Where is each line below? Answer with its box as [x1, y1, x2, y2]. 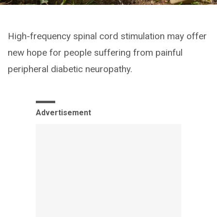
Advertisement [36, 108, 91, 117]
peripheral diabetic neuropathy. [8, 63, 132, 75]
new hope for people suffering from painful [8, 46, 183, 58]
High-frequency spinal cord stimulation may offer [8, 30, 207, 42]
